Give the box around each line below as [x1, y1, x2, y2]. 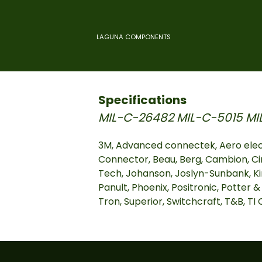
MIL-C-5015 [177, 109, 243, 126]
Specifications [98, 92, 187, 108]
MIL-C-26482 [98, 109, 177, 126]
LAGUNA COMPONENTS [96, 32, 171, 42]
